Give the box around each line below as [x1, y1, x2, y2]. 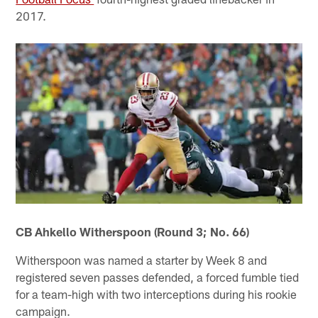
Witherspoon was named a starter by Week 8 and [16, 252, 268, 267]
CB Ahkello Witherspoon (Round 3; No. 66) [16, 224, 250, 238]
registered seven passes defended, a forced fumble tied [16, 269, 300, 284]
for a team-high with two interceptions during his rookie [16, 286, 297, 301]
